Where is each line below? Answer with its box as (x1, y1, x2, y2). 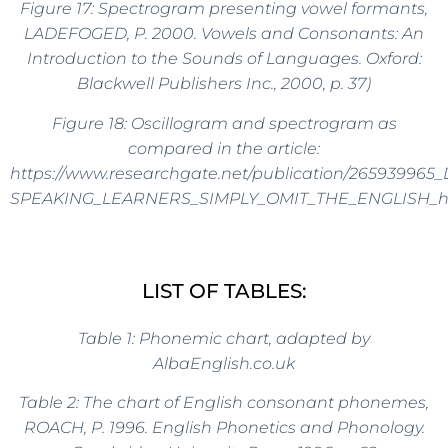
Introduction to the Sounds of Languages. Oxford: (26, 49, 422, 69)
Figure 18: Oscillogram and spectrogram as (51, 113, 397, 133)
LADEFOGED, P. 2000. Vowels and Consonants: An (24, 24, 424, 44)
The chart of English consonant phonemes (83, 393, 426, 413)
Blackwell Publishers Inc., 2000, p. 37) (77, 74, 371, 94)
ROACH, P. (23, 418, 105, 438)
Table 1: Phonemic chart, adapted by (78, 328, 370, 348)
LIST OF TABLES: (141, 278, 307, 303)
